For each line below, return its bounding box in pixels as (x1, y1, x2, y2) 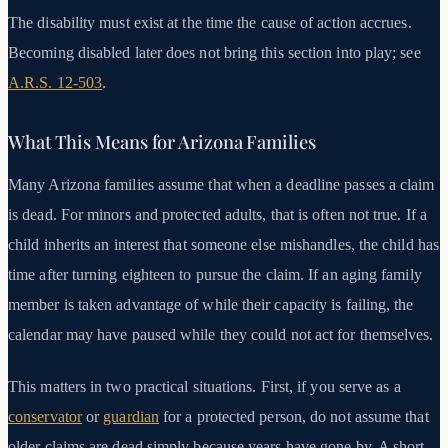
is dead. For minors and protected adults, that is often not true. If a (8, 206, 427, 224)
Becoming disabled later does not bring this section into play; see (8, 44, 421, 62)
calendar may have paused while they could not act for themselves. (8, 326, 434, 344)
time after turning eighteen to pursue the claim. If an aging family (8, 266, 422, 284)
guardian (103, 408, 159, 426)
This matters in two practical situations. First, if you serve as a (8, 378, 401, 396)
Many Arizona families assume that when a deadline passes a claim (8, 176, 435, 194)
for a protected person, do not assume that (158, 408, 429, 426)
